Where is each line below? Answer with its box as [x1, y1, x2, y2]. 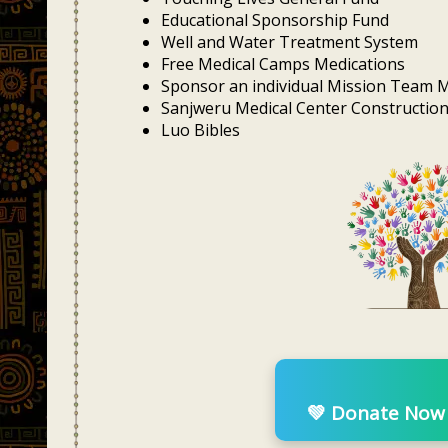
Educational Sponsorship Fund [160, 9, 389, 31]
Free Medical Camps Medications [160, 53, 405, 75]
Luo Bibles [160, 119, 240, 141]
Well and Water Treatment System [160, 31, 418, 53]
